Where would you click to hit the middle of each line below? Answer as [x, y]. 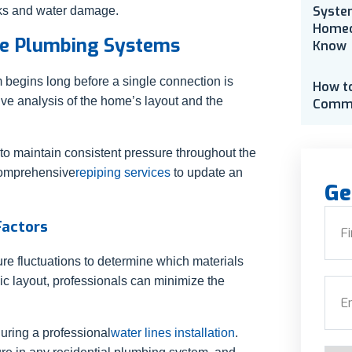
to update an [207, 173]
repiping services [123, 173]
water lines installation [173, 332]
